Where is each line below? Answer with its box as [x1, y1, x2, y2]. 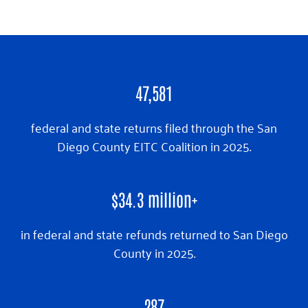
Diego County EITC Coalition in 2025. [57, 134, 251, 157]
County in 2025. [113, 241, 195, 263]
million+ [143, 187, 197, 210]
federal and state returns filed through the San [31, 115, 277, 138]
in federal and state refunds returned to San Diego [20, 222, 288, 245]
